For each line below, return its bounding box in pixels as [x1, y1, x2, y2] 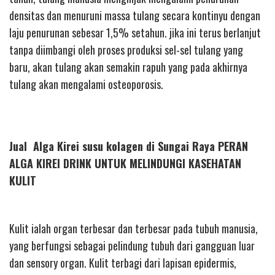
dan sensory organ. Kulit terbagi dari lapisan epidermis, [9, 255, 236, 271]
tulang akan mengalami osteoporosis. [9, 76, 163, 92]
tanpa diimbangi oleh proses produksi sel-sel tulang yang [9, 41, 243, 58]
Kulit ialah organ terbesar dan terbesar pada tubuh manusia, [9, 220, 258, 237]
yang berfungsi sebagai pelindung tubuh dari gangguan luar [9, 238, 255, 254]
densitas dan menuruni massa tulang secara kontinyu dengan [9, 7, 260, 23]
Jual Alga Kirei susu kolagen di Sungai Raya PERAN [9, 137, 248, 154]
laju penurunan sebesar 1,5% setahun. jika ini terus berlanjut [9, 24, 261, 41]
